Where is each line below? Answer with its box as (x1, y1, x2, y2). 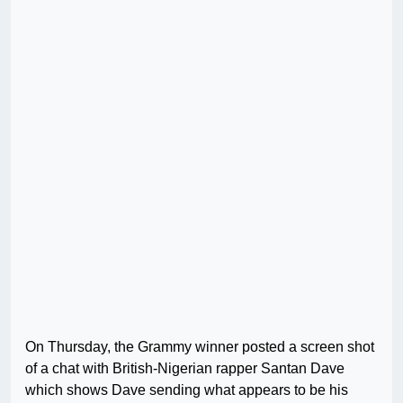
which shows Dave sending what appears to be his (25, 382, 348, 399)
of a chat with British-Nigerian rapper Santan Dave (25, 361, 345, 377)
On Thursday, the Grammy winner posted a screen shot (25, 339, 374, 355)
